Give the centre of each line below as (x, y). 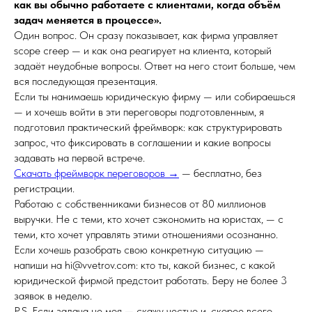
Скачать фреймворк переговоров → (96, 173)
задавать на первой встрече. (79, 158)
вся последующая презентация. (86, 81)
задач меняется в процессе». (88, 20)
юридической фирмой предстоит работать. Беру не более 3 (150, 280)
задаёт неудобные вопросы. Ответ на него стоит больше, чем (155, 66)
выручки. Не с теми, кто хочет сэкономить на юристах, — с (149, 219)
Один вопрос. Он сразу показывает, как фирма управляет (146, 35)
